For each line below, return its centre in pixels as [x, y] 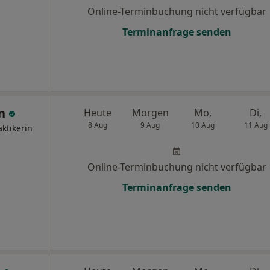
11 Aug [256, 125]
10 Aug [203, 125]
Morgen [150, 113]
